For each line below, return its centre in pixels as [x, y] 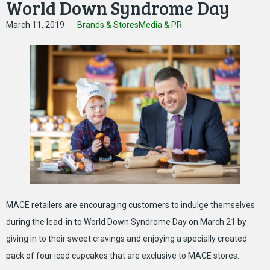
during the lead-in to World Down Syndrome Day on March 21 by [126, 221]
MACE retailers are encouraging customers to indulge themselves [130, 205]
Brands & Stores [108, 25]
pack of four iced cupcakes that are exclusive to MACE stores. [123, 255]
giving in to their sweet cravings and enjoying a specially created [127, 238]
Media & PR [160, 25]
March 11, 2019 [35, 25]
